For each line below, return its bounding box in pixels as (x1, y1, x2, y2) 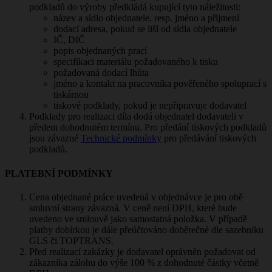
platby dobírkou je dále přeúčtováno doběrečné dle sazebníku (29, 224, 263, 235)
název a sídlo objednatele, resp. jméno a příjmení (53, 13, 239, 24)
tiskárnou (53, 89, 89, 100)
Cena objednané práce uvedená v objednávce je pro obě (29, 191, 243, 202)
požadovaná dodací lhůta (53, 67, 149, 78)
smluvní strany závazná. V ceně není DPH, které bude (29, 202, 237, 213)
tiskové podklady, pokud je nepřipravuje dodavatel (53, 100, 246, 111)
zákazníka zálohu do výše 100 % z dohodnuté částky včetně (29, 257, 259, 268)
